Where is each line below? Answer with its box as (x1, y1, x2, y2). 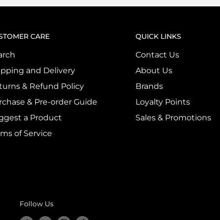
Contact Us (136, 50, 179, 60)
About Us (136, 66, 172, 76)
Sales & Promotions (136, 113, 211, 123)
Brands (136, 82, 163, 91)
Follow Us (20, 199, 54, 209)
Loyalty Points (136, 97, 190, 107)
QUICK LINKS (136, 32, 181, 41)
